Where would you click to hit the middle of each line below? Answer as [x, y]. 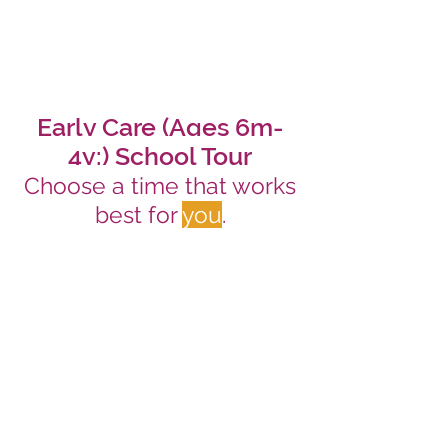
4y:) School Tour [160, 156]
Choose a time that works [160, 185]
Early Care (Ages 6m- [160, 127]
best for [138, 214]
